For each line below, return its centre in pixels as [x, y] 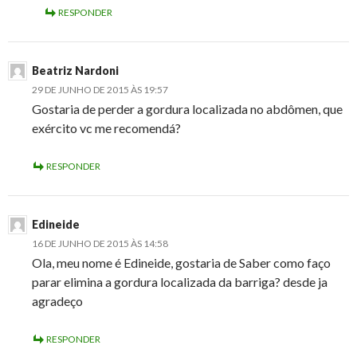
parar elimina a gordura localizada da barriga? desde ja [180, 282]
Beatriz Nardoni [75, 71]
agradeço [57, 301]
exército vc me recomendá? [106, 128]
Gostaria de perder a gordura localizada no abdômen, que [187, 109]
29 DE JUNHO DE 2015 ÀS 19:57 [100, 90]
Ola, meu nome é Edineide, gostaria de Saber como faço [181, 263]
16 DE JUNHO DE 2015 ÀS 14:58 [100, 244]
